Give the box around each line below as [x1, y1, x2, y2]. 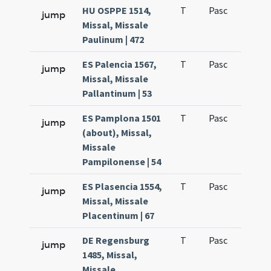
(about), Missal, [82, 126, 152, 139]
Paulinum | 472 [82, 33, 145, 45]
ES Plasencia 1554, [82, 180, 163, 192]
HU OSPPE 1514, [82, 4, 152, 16]
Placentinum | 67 [82, 209, 155, 221]
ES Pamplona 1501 [82, 112, 162, 124]
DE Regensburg [82, 234, 150, 246]
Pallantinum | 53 [82, 87, 152, 99]
